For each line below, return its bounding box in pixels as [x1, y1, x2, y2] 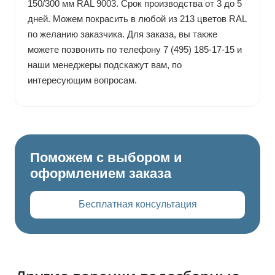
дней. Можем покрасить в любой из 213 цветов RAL [27, 13, 246, 24]
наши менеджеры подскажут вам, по [27, 59, 182, 70]
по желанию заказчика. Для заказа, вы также [27, 28, 217, 39]
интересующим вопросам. [27, 74, 137, 85]
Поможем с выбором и [29, 149, 182, 165]
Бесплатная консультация [78, 199, 197, 210]
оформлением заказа [29, 165, 171, 181]
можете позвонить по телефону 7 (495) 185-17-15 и [27, 44, 242, 55]
